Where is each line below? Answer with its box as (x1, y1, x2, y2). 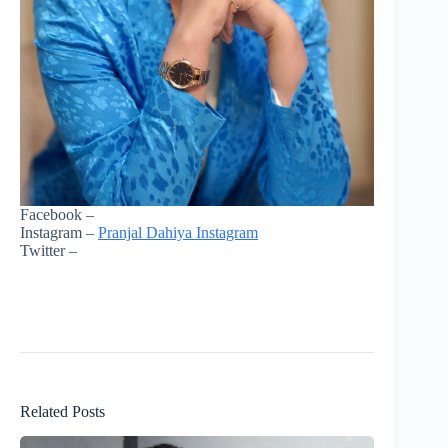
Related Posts (20, 402, 105, 420)
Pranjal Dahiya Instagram (98, 223, 258, 241)
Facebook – (20, 205, 94, 223)
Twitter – (20, 241, 77, 259)
